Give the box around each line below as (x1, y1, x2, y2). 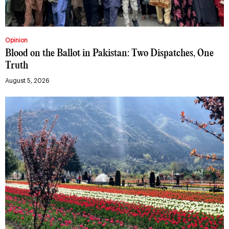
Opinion (5, 37, 28, 44)
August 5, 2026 (5, 78, 50, 84)
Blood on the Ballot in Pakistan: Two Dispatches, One (5, 49, 214, 59)
